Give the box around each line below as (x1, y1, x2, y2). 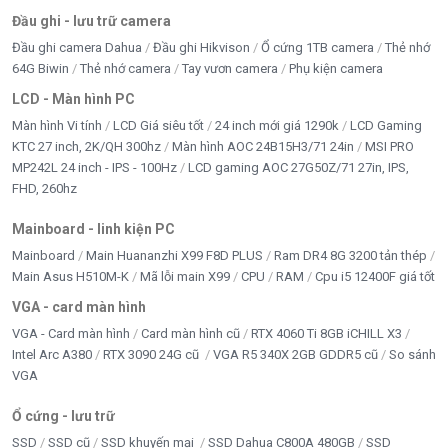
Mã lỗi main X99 (140, 268, 230, 284)
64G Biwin (12, 60, 69, 76)
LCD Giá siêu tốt (113, 117, 204, 133)
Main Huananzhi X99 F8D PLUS (86, 247, 263, 263)
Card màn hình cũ (141, 325, 240, 341)
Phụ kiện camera (289, 60, 383, 76)
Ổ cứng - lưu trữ (12, 407, 115, 424)
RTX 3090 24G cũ (103, 346, 202, 362)
